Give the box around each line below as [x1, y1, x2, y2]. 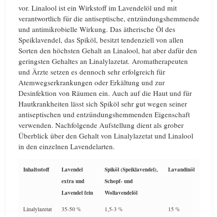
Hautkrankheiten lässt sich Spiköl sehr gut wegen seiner [18, 99, 187, 108]
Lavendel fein [62, 189, 93, 197]
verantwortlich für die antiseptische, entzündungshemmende [18, 14, 200, 23]
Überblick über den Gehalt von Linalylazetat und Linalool [18, 131, 193, 140]
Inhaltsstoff [23, 166, 49, 173]
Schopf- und [105, 177, 133, 185]
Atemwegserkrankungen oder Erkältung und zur [18, 77, 165, 87]
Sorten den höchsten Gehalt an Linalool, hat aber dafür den [18, 46, 197, 55]
